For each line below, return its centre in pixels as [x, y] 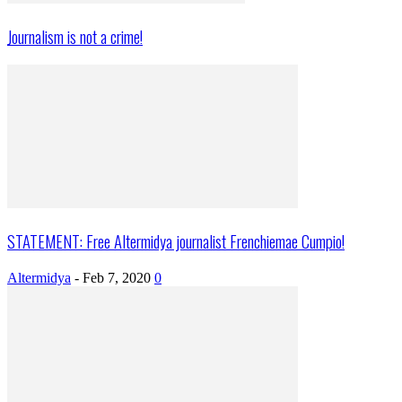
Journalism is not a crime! [75, 36]
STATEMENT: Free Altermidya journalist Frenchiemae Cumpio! [176, 241]
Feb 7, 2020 [117, 277]
